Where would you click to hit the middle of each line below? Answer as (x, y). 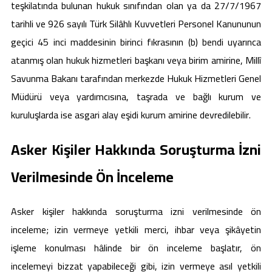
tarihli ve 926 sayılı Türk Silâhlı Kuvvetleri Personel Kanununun (136, 23)
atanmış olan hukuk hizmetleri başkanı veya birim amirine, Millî (136, 60)
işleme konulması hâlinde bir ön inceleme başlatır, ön (136, 248)
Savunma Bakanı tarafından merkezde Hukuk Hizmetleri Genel (136, 78)
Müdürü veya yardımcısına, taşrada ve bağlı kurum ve (136, 96)
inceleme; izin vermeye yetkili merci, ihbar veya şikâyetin (136, 230)
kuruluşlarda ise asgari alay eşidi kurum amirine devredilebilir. (131, 114)
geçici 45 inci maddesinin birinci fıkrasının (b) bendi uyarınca (136, 42)
